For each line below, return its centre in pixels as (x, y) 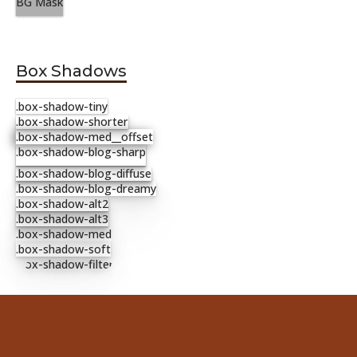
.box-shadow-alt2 (62, 204)
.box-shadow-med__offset (84, 137)
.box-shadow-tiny (62, 107)
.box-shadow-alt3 (62, 219)
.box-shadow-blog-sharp (81, 152)
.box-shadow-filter (65, 265)
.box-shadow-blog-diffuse (84, 174)
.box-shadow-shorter (72, 122)
